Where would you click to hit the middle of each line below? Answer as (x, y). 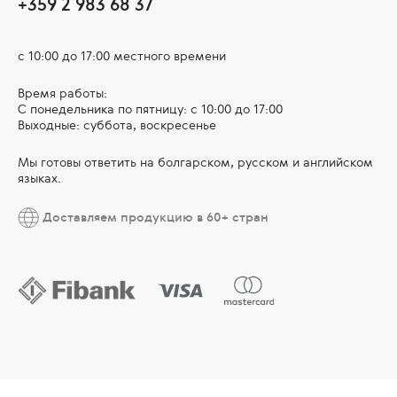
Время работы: (62, 93)
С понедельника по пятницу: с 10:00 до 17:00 (150, 109)
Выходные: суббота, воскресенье (117, 125)
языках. (39, 178)
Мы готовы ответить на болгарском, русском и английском (195, 162)
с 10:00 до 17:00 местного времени (122, 56)
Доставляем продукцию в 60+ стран (154, 216)
